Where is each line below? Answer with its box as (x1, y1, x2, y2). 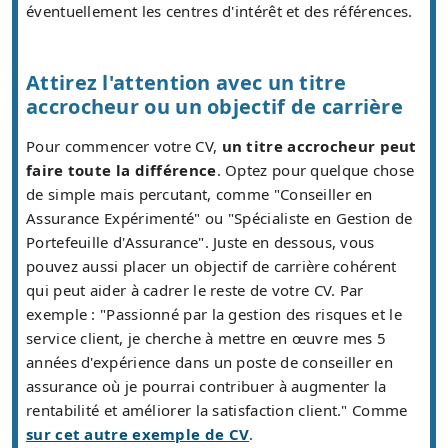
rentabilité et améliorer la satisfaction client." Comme (26, 400, 408, 421)
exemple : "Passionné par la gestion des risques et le (26, 304, 402, 325)
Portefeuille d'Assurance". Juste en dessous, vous (26, 232, 375, 253)
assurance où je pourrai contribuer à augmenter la (26, 376, 387, 397)
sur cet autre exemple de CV (26, 424, 250, 445)
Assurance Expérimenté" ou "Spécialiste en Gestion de (26, 208, 413, 229)
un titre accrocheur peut (221, 136, 417, 157)
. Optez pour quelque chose (216, 160, 415, 181)
